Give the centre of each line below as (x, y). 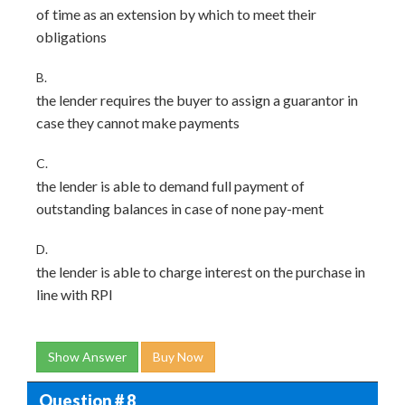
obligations (71, 37)
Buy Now (178, 357)
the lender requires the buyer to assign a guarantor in (197, 100)
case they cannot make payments (138, 122)
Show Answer (87, 357)
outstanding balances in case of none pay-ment (180, 208)
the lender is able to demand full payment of (170, 186)
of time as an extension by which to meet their (176, 14)
